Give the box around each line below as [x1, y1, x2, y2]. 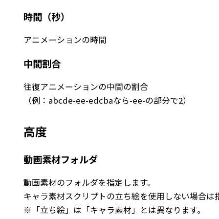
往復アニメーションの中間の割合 [23, 81, 148, 93]
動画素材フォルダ [23, 152, 98, 166]
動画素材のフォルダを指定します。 [23, 176, 155, 188]
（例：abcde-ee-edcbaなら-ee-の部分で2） [23, 94, 191, 107]
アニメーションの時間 [23, 34, 107, 46]
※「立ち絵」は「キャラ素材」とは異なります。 [23, 203, 205, 216]
